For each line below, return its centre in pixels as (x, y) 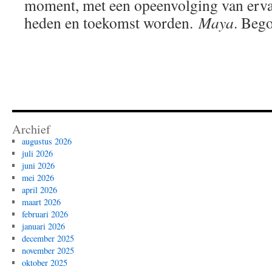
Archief (31, 129)
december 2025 (48, 238)
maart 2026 (41, 202)
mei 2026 (38, 177)
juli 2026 (37, 153)
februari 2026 (45, 214)
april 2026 (39, 189)
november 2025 (48, 250)
